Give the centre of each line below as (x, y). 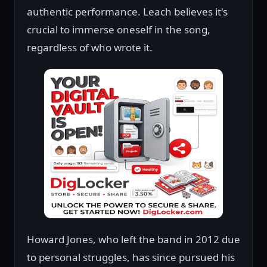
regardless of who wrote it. (90, 47)
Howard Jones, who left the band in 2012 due (133, 239)
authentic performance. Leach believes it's (127, 11)
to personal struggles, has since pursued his (131, 257)
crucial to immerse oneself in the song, (119, 29)
